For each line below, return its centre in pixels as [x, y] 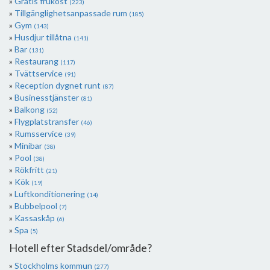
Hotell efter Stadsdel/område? [80, 248]
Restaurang [37, 61]
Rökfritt [30, 170]
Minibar [29, 146]
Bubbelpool [37, 206]
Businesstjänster [48, 97]
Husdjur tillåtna [44, 37]
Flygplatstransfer [48, 121]
